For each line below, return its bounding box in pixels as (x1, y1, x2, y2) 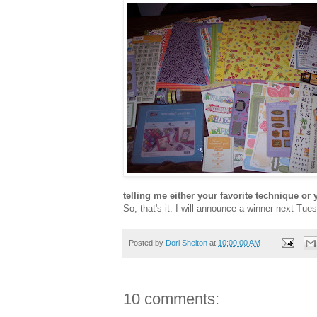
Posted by (129, 238, 166, 247)
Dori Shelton (166, 238, 207, 247)
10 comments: (123, 290, 219, 309)
